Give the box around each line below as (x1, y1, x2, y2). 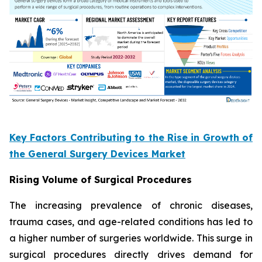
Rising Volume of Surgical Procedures (9, 174, 192, 186)
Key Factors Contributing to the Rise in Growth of (9, 132, 253, 144)
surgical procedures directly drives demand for (9, 249, 253, 261)
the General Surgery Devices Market (9, 148, 185, 160)
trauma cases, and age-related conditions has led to (9, 216, 253, 228)
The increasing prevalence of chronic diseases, (9, 199, 253, 212)
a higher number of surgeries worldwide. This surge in (9, 232, 253, 244)
